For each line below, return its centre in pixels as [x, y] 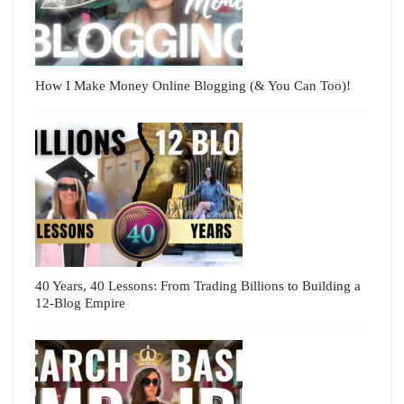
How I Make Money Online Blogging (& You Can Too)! [193, 85]
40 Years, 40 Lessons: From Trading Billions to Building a [198, 286]
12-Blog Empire [81, 303]
